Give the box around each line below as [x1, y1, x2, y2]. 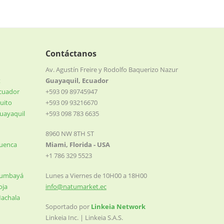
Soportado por [45, 202, 91, 211]
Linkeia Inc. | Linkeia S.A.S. [45, 213, 123, 222]
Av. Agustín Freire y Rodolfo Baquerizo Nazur [45, 65, 178, 74]
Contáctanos [45, 48, 96, 59]
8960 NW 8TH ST [45, 129, 94, 138]
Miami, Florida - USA [45, 140, 110, 149]
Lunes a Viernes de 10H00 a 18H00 [45, 171, 147, 180]
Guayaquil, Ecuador [45, 76, 108, 85]
